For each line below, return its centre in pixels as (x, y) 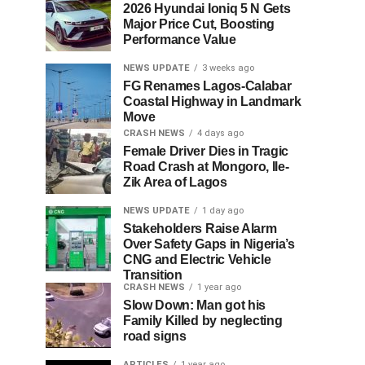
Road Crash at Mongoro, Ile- (206, 167)
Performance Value (180, 40)
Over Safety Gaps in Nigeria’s (209, 244)
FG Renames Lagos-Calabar (207, 86)
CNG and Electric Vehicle (197, 260)
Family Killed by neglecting (203, 321)
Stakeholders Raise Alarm (200, 229)
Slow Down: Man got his (194, 306)
